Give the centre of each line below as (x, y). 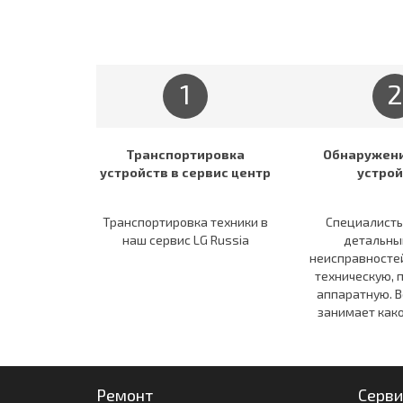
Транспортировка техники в (185, 221)
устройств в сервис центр (185, 172)
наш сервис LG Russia (185, 239)
